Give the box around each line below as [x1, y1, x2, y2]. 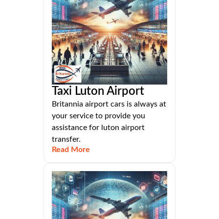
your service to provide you [52, 111, 145, 120]
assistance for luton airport [52, 123, 145, 131]
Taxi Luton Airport [52, 85, 144, 97]
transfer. [52, 135, 81, 143]
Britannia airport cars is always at [52, 100, 166, 108]
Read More [52, 145, 90, 153]
